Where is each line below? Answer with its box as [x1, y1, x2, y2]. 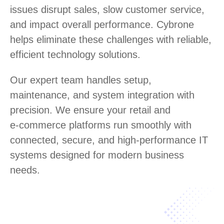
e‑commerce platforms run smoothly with [10, 119, 191, 130]
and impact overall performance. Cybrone [10, 18, 194, 30]
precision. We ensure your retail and [10, 104, 170, 115]
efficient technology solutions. [10, 48, 140, 60]
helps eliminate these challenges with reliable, [10, 33, 211, 45]
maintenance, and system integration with [10, 89, 194, 100]
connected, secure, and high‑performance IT [10, 134, 208, 145]
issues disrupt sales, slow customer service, [10, 3, 204, 15]
